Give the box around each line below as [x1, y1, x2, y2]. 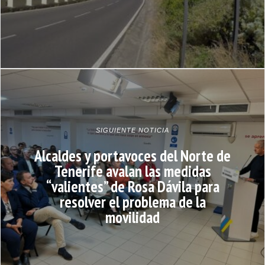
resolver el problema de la [59, 191, 206, 212]
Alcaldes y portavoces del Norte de [34, 145, 231, 166]
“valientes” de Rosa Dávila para [46, 176, 219, 196]
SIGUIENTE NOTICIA [96, 126, 169, 134]
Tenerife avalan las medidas [54, 160, 211, 181]
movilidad [105, 206, 160, 227]
